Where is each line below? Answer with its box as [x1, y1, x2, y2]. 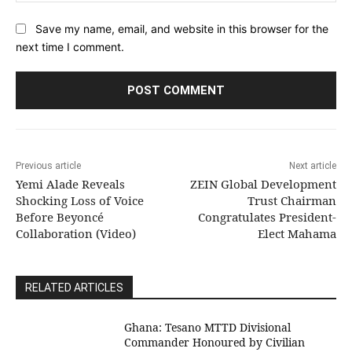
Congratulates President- [197, 208, 336, 225]
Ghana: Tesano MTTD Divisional [124, 319, 291, 335]
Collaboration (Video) [16, 225, 136, 241]
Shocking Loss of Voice [16, 192, 144, 208]
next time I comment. [16, 39, 124, 53]
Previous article [16, 159, 81, 171]
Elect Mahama [257, 225, 336, 241]
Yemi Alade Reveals [16, 175, 125, 192]
